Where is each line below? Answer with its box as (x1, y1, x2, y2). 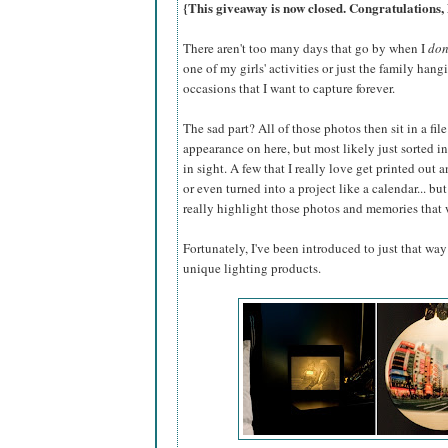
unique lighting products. (183, 259, 321, 278)
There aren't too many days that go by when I (183, 39, 428, 58)
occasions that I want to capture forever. (183, 79, 395, 98)
